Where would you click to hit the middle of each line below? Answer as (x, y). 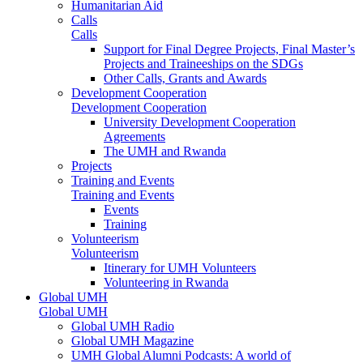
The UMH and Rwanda (165, 151)
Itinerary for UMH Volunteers (180, 267)
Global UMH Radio (123, 326)
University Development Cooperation (200, 122)
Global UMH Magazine (132, 340)
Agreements (135, 136)
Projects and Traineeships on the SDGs (203, 63)
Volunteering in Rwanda (166, 282)
